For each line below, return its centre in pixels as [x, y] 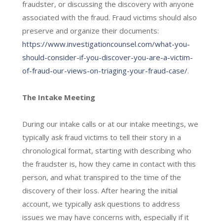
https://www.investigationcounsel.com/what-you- [106, 44]
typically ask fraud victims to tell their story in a [101, 137]
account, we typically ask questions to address [101, 203]
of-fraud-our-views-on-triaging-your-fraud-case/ [105, 70]
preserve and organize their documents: [90, 30]
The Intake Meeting [58, 97]
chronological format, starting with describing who [107, 150]
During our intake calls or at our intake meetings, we [110, 124]
